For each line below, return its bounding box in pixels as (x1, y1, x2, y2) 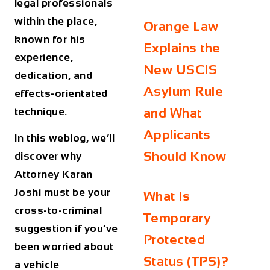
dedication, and (14, 69, 93, 81)
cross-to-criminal (14, 204, 102, 217)
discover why (14, 150, 82, 163)
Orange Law (143, 19, 219, 34)
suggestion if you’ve (14, 222, 118, 235)
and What (143, 105, 202, 121)
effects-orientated (14, 87, 108, 99)
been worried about (14, 240, 114, 253)
